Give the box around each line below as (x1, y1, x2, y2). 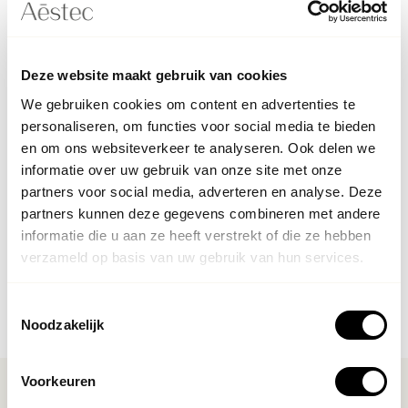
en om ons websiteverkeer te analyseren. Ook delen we (21, 139, 375, 156)
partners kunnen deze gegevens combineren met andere (21, 205, 381, 221)
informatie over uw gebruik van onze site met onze (21, 161, 342, 178)
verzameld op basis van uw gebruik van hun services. (21, 249, 364, 265)
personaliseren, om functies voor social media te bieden (21, 117, 376, 134)
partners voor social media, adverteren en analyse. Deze (21, 183, 382, 199)
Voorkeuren (21, 373, 96, 389)
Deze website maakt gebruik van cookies (21, 67, 288, 83)
